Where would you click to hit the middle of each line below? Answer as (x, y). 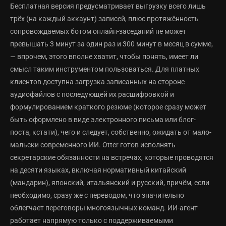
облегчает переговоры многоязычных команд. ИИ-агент (104, 208)
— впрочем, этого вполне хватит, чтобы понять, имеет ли (104, 57)
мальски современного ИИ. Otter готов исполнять (93, 145)
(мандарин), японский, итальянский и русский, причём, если (110, 183)
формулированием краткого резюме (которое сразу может (108, 107)
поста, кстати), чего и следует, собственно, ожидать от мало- (111, 132)
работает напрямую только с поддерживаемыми (92, 221)
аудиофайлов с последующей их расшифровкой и (92, 95)
